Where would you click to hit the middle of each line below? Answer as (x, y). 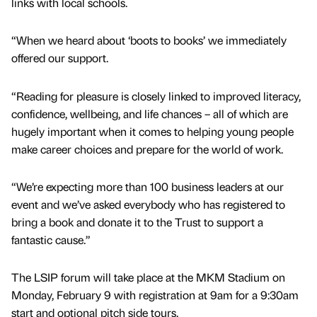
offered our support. (60, 58)
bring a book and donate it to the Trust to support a (137, 221)
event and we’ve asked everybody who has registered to (148, 204)
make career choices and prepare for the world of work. (149, 149)
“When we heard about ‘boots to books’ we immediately (149, 40)
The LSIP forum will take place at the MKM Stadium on (148, 277)
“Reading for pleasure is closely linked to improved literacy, (156, 96)
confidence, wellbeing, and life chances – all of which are (150, 113)
